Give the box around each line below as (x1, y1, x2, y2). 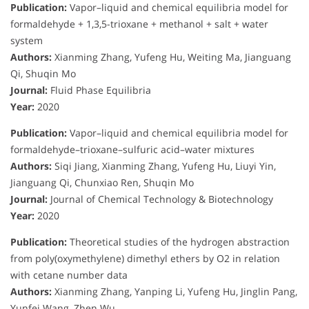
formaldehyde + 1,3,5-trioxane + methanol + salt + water (10, 17, 268, 31)
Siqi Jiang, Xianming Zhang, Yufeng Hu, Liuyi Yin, (52, 159, 276, 173)
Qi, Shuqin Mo (10, 67, 76, 81)
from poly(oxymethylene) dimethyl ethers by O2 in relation (10, 252, 280, 266)
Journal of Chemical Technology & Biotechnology (48, 192, 273, 206)
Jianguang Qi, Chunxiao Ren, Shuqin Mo (10, 176, 194, 190)
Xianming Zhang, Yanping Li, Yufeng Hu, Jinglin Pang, (52, 285, 297, 299)
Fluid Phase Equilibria (48, 83, 151, 97)
